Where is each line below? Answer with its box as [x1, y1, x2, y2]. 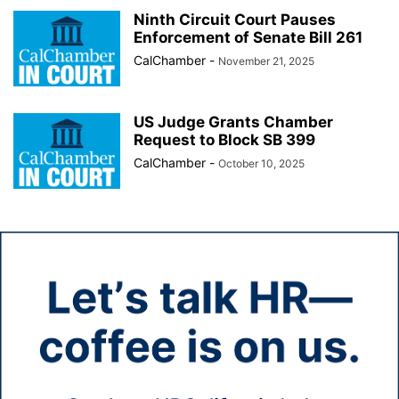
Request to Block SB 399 [134, 131, 315, 149]
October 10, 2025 [218, 157, 305, 170]
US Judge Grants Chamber [134, 113, 333, 131]
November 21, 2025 [218, 54, 314, 68]
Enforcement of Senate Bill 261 [134, 28, 362, 46]
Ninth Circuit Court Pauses [134, 11, 336, 28]
